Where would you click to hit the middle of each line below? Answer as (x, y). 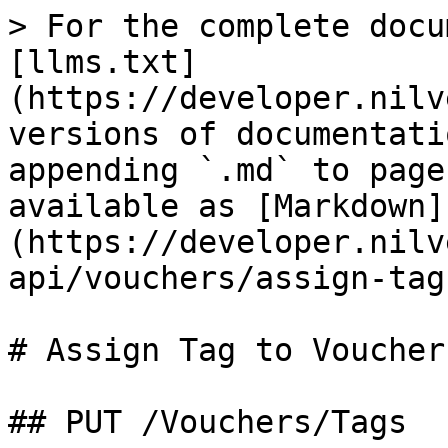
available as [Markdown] (226, 206)
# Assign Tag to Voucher (226, 350)
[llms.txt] (103, 62)
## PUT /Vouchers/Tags (207, 422)
